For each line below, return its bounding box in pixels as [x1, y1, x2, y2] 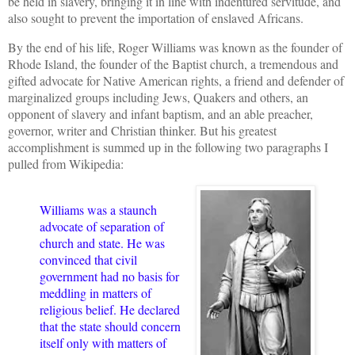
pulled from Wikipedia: [8, 155, 124, 172]
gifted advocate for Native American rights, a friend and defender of [8, 71, 344, 89]
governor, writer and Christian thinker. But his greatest [8, 121, 277, 139]
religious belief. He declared [40, 300, 180, 318]
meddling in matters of [40, 284, 151, 301]
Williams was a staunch [40, 200, 157, 218]
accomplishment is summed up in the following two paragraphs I [8, 138, 328, 155]
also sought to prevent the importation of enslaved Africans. [8, 9, 307, 26]
